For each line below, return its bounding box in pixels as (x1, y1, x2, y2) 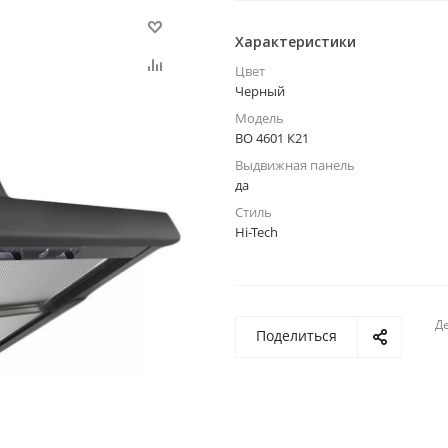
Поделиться (256, 326, 337, 346)
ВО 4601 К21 (235, 129, 309, 148)
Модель (235, 109, 284, 128)
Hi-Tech (235, 223, 278, 242)
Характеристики (235, 32, 356, 52)
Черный (235, 82, 285, 101)
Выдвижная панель (235, 156, 355, 175)
